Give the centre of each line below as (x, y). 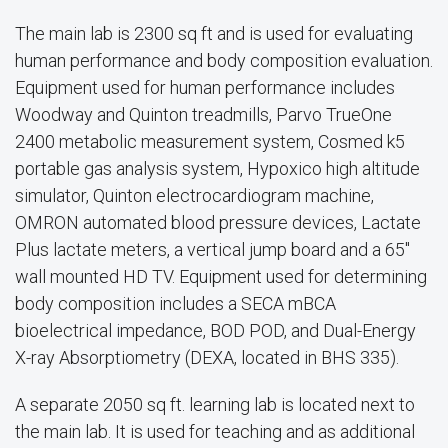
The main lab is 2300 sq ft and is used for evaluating (214, 33)
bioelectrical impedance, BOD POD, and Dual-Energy (215, 330)
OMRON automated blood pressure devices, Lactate (218, 222)
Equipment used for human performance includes (205, 87)
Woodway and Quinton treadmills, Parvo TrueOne (203, 114)
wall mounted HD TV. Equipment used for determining (221, 276)
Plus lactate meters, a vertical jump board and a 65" (212, 249)
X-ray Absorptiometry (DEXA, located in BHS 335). (207, 357)
